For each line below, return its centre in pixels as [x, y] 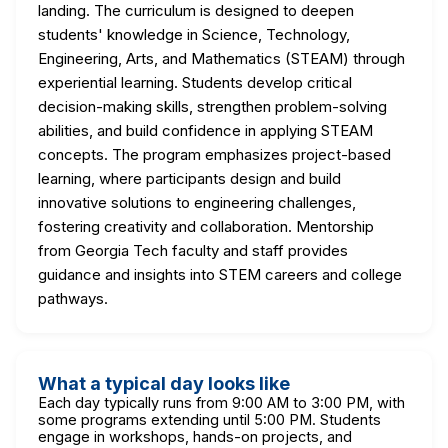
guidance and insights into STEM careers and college [220, 274]
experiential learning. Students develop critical [195, 82]
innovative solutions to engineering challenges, [197, 202]
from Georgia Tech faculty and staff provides [193, 250]
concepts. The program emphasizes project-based [214, 154]
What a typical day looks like [164, 383]
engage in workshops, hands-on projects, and [195, 436]
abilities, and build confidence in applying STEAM [205, 130]
